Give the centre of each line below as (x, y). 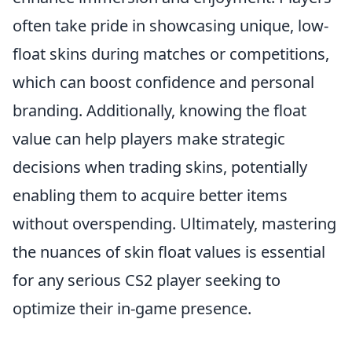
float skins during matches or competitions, (171, 53)
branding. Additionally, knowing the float (159, 110)
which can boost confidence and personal (163, 82)
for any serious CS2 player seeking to (147, 280)
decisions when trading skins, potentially (160, 167)
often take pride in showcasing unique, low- (170, 25)
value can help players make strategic (149, 138)
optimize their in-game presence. (132, 308)
